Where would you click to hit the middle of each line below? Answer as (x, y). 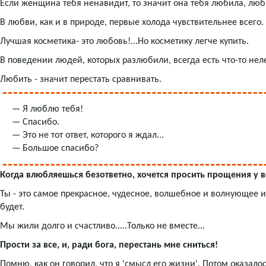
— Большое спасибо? (55, 148)
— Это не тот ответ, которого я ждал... (88, 135)
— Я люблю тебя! (47, 109)
